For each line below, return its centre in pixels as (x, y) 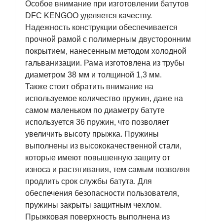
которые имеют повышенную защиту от (98, 158)
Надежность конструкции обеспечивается (101, 27)
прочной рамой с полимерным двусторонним (108, 39)
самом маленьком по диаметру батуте (95, 110)
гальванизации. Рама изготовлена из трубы (105, 63)
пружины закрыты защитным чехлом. (93, 205)
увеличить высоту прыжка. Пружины (92, 134)
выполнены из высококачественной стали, (103, 146)
